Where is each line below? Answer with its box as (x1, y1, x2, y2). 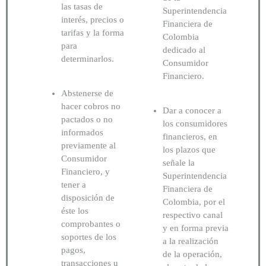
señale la (163, 158, 195, 168)
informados (61, 128, 103, 138)
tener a (61, 180, 86, 190)
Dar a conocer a (163, 106, 221, 116)
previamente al (61, 141, 116, 151)
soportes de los (61, 232, 116, 242)
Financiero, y (61, 167, 110, 177)
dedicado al (163, 45, 205, 55)
